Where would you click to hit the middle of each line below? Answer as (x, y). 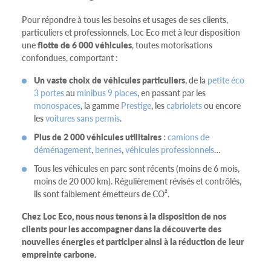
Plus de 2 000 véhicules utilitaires (98, 136)
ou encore (221, 106)
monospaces (57, 106)
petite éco (226, 80)
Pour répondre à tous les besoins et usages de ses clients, (125, 20)
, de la (196, 80)
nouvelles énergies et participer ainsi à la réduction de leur (133, 241)
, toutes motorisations (172, 45)
